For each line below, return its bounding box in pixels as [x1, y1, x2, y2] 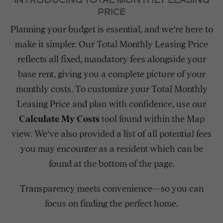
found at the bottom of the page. [48, 158, 175, 170]
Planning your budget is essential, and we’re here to [10, 23, 213, 35]
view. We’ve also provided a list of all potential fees [11, 128, 212, 140]
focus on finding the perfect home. [45, 198, 178, 210]
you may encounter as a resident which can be [20, 143, 203, 155]
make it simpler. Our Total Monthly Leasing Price [15, 38, 208, 50]
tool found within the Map [99, 113, 205, 125]
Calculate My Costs [18, 113, 100, 125]
